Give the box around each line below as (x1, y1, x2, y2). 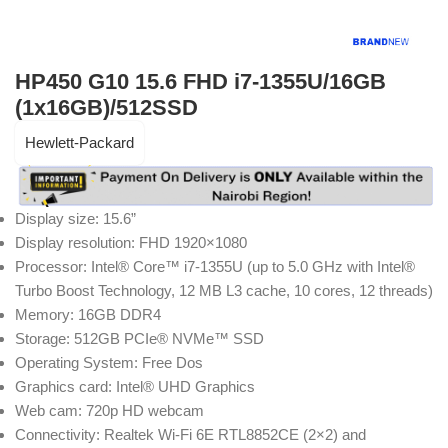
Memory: (15, 306, 78, 324)
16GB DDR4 (78, 306, 161, 324)
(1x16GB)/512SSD (15, 94, 198, 120)
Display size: (15, 210, 103, 228)
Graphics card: (15, 378, 116, 396)
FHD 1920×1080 (139, 234, 247, 252)
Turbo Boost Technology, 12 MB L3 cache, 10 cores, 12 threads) (15, 282, 433, 300)
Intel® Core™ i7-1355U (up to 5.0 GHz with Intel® (91, 258, 415, 276)
